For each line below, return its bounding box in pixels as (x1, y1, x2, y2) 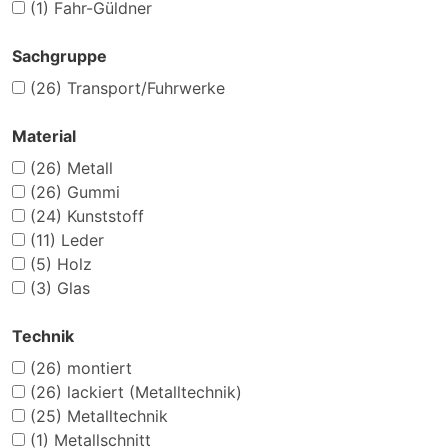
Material (12, 126, 76, 147)
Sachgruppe (12, 46, 107, 67)
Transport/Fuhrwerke (62, 78, 225, 99)
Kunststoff (62, 206, 144, 227)
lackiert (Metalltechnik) (62, 382, 242, 403)
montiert (62, 358, 132, 379)
